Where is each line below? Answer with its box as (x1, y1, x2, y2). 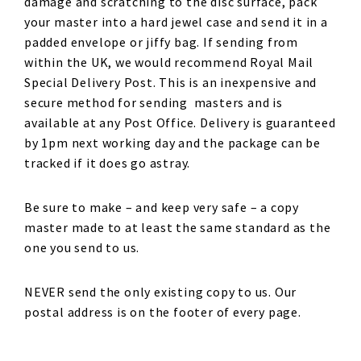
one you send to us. (24, 239, 140, 255)
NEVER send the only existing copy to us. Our (24, 283, 297, 300)
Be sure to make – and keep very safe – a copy (24, 198, 299, 215)
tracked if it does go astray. (24, 154, 191, 171)
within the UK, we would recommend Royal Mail (24, 53, 314, 70)
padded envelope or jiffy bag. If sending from (24, 33, 298, 50)
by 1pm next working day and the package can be (24, 134, 321, 151)
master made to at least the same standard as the (24, 218, 331, 235)
